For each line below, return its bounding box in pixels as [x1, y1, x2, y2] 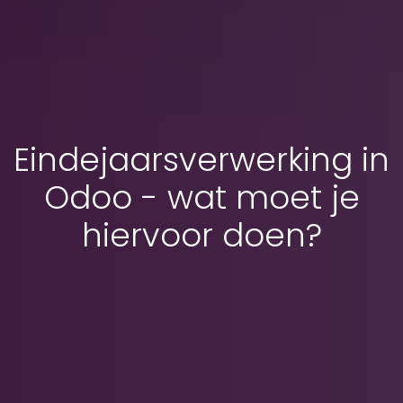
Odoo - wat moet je [43, 175, 360, 220]
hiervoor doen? [81, 213, 322, 258]
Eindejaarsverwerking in [13, 138, 390, 183]
